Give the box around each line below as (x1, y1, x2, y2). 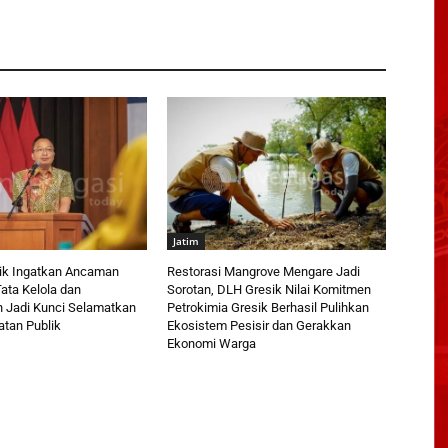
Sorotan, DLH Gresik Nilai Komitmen (167, 282, 372, 298)
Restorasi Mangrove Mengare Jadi (167, 264, 361, 280)
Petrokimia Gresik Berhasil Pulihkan (167, 300, 370, 316)
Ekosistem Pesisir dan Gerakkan (167, 318, 352, 334)
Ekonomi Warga (167, 336, 257, 352)
